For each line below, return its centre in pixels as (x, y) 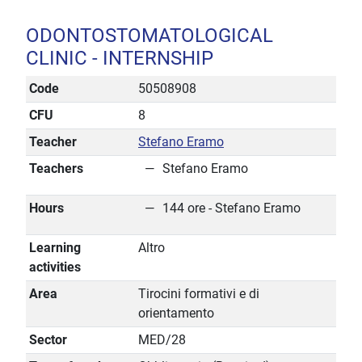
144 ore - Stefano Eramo (232, 208)
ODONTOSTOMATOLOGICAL (149, 36)
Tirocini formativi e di (199, 294)
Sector (48, 340)
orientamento (176, 314)
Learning (55, 248)
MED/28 (162, 340)
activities (55, 267)
